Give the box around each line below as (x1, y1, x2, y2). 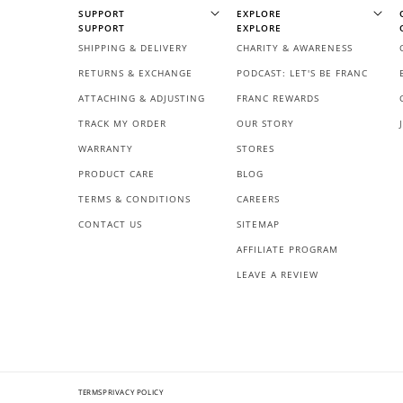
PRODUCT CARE (78, 167, 155, 181)
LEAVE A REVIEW (237, 268, 318, 282)
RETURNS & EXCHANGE (78, 67, 193, 80)
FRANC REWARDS (237, 92, 319, 105)
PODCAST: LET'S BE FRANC (237, 67, 368, 80)
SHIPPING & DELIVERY (78, 41, 188, 55)
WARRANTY (78, 142, 133, 156)
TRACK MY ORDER (78, 117, 166, 130)
